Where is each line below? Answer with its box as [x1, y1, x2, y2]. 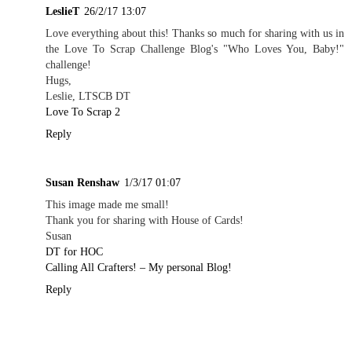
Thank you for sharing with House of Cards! [46, 213, 244, 226]
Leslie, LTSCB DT [46, 89, 130, 102]
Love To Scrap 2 [46, 104, 120, 118]
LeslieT [46, 4, 79, 17]
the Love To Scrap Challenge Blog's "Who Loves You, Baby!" [46, 42, 344, 55]
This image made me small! [46, 197, 169, 211]
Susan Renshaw [46, 175, 119, 189]
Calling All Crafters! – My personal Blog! [46, 260, 232, 273]
